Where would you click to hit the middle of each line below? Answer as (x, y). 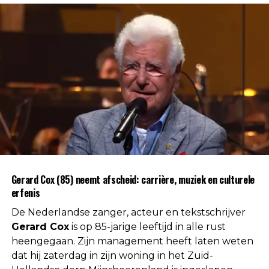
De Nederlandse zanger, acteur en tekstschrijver (128, 213)
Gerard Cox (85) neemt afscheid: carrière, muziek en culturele (133, 180)
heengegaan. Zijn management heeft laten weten (132, 241)
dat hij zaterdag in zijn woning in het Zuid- (112, 256)
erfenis (26, 193)
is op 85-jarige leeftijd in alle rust (147, 227)
